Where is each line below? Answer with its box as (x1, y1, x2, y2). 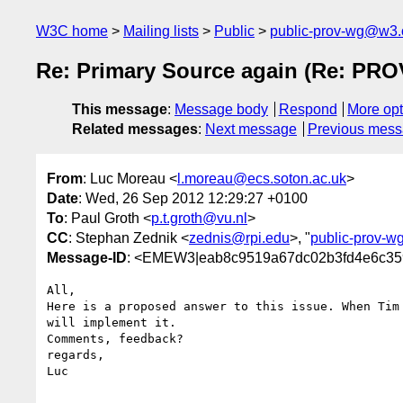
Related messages (72, 121, 198, 138)
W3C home (36, 23, 108, 39)
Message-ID (47, 249, 127, 265)
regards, (47, 347, 104, 362)
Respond (278, 102, 337, 118)
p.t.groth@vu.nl (151, 210, 247, 226)
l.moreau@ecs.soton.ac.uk (177, 170, 346, 186)
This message (72, 102, 167, 118)
